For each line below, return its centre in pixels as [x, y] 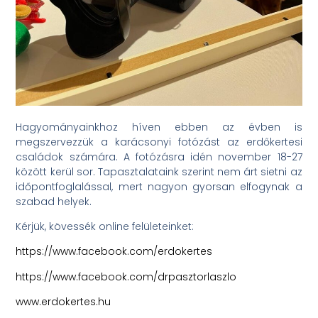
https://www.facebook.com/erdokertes [114, 252]
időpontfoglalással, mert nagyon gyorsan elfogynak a [159, 186]
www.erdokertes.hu [64, 302]
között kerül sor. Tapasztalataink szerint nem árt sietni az [159, 171]
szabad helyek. [54, 201]
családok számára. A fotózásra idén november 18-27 [159, 157]
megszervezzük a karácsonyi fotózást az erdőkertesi [159, 142]
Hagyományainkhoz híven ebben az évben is [159, 127]
